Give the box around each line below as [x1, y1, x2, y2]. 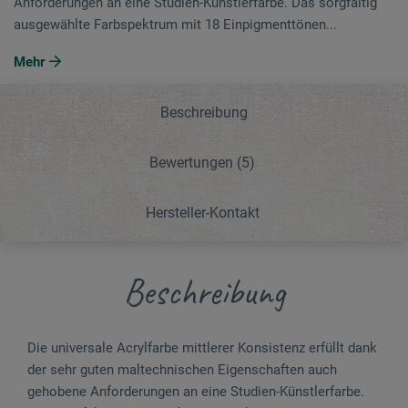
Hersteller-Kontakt [145, 203, 260, 221]
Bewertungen [149, 153, 237, 171]
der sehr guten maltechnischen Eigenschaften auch [27, 361, 337, 378]
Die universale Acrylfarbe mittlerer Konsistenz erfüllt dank [27, 339, 377, 356]
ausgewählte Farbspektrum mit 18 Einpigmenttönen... [14, 15, 337, 33]
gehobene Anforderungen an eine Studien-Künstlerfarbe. [27, 382, 364, 400]
